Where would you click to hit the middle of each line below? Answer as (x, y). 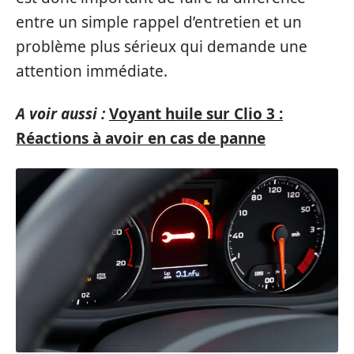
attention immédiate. (92, 71)
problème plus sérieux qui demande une (162, 47)
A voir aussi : (60, 113)
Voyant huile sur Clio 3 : (196, 113)
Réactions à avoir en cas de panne (141, 138)
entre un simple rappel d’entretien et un (159, 22)
